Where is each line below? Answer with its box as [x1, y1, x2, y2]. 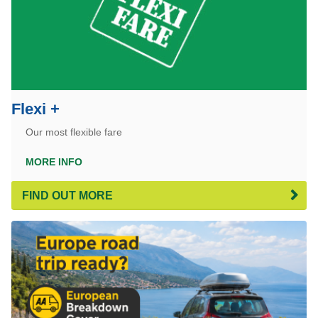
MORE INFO [25, 156, 82, 168]
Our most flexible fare [25, 126, 122, 138]
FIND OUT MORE [21, 190, 113, 202]
